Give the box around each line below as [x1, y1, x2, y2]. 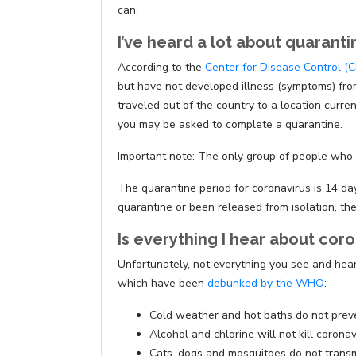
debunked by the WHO [207, 276, 324, 292]
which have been [118, 276, 207, 292]
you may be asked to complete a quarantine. [118, 117, 346, 133]
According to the [118, 60, 205, 75]
